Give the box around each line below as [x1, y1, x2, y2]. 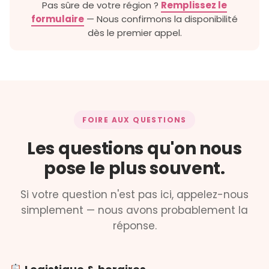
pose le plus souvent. [44, 157, 225, 181]
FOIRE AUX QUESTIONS [82, 115, 187, 125]
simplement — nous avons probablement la [21, 203, 248, 218]
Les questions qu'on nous [27, 137, 242, 161]
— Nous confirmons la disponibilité [84, 13, 238, 26]
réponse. [112, 219, 157, 234]
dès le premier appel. [87, 26, 182, 40]
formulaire [31, 13, 84, 26]
